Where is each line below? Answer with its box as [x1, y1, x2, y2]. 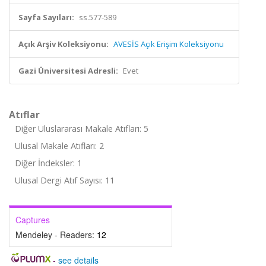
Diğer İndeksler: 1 [15, 157, 82, 169]
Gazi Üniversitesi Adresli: [18, 65, 118, 76]
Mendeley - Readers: [15, 229, 97, 240]
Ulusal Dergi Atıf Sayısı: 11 [15, 175, 115, 186]
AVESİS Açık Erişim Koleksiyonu [113, 39, 224, 49]
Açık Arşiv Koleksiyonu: [18, 39, 109, 49]
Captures [15, 214, 50, 226]
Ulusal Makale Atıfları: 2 [15, 140, 104, 151]
